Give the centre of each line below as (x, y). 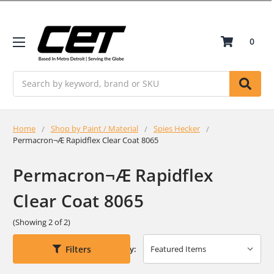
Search (27, 77)
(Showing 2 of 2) (42, 222)
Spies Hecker (177, 128)
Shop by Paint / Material (94, 128)
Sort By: (122, 249)
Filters (78, 249)
